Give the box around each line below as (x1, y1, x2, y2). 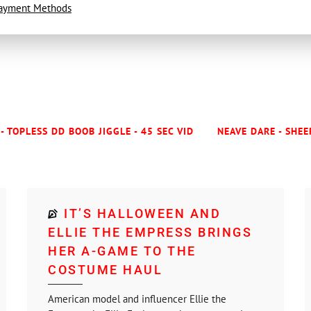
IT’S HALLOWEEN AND (64, 206, 221, 221)
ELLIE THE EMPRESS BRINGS (48, 225, 252, 239)
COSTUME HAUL (48, 262, 162, 277)
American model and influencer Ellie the (48, 292, 226, 305)
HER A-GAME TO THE (48, 244, 196, 258)
